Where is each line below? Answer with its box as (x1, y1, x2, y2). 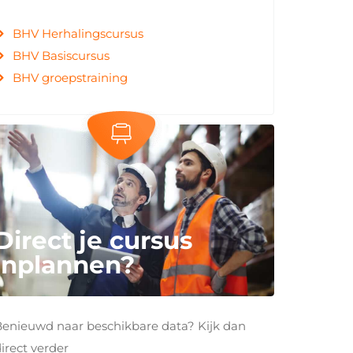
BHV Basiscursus (12, 48, 110, 63)
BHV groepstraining (12, 70, 128, 85)
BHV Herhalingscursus (12, 26, 143, 41)
